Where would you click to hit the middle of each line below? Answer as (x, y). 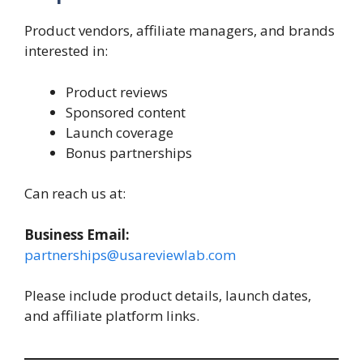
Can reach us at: (75, 193)
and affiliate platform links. (112, 316)
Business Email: (77, 234)
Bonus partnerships (129, 152)
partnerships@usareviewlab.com (130, 254)
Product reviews (117, 92)
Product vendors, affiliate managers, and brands (179, 30)
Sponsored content (126, 112)
